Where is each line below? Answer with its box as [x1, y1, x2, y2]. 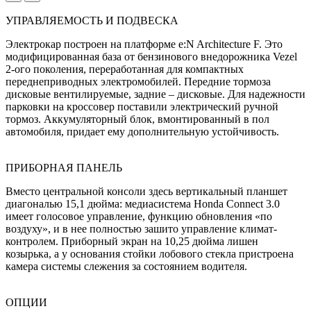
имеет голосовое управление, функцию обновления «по [6, 210, 272, 222]
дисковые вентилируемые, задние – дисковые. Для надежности [6, 87, 305, 100]
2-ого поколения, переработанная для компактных [6, 62, 244, 75]
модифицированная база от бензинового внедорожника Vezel [6, 50, 297, 62]
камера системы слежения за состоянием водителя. [6, 260, 247, 272]
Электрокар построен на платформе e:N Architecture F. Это [6, 37, 283, 50]
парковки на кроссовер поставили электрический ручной [6, 100, 278, 112]
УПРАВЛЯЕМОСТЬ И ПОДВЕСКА [6, 14, 178, 26]
